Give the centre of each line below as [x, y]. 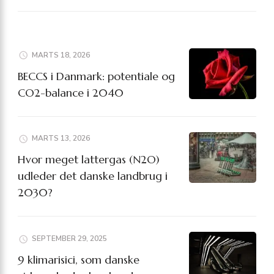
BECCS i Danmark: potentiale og [96, 76]
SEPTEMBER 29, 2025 [69, 239]
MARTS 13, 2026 [61, 139]
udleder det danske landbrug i [93, 176]
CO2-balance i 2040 [71, 92]
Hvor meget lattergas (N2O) [89, 160]
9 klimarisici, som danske [79, 260]
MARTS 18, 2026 [61, 55]
